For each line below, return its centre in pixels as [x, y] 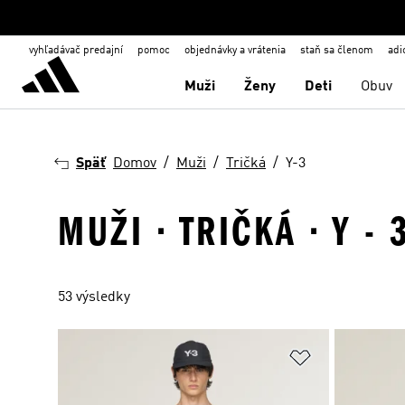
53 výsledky [94, 297]
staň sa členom [337, 51]
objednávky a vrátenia [235, 51]
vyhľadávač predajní [76, 51]
